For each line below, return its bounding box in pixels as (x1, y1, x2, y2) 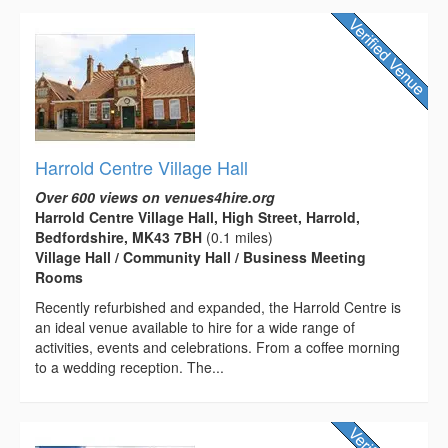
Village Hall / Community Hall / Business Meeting (35, 246, 366, 267)
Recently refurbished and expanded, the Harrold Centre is (35, 296, 401, 317)
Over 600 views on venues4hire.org (35, 186, 275, 207)
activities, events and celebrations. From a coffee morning (35, 336, 400, 357)
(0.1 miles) (202, 226, 273, 247)
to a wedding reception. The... (35, 356, 224, 377)
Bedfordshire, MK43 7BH (35, 226, 202, 247)
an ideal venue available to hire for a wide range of (35, 316, 355, 337)
